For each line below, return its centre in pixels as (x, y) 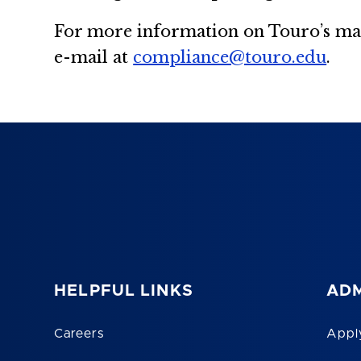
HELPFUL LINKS (124, 291)
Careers (79, 334)
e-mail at (94, 57)
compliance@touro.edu (230, 57)
